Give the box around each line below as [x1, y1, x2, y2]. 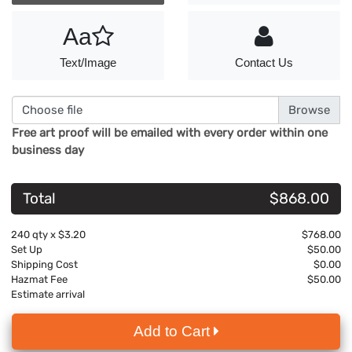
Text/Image [60, 56, 116, 70]
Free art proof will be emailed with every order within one [12, 126, 328, 141]
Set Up [11, 244, 42, 256]
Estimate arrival [11, 288, 85, 301]
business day [12, 143, 84, 158]
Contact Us [235, 56, 293, 70]
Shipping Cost [11, 258, 78, 271]
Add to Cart [133, 323, 214, 340]
